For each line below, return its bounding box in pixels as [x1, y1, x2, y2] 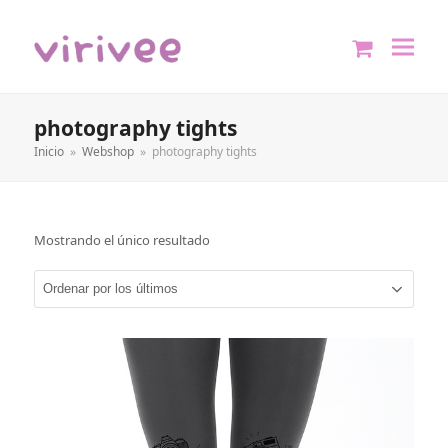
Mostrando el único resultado [33, 231, 210, 249]
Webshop [81, 143, 134, 160]
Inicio [33, 143, 64, 160]
